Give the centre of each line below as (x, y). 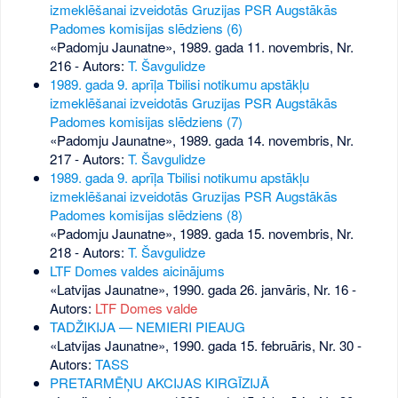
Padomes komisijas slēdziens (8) (146, 214)
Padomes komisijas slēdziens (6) (146, 28)
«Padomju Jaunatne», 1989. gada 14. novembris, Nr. (201, 139)
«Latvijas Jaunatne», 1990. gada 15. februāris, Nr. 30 (201, 345)
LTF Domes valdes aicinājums (137, 270)
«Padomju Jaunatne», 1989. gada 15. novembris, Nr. (201, 233)
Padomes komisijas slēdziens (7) (146, 121)
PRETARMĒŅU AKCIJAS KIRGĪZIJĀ (159, 382)
